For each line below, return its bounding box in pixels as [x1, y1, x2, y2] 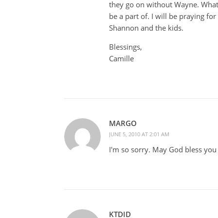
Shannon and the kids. [109, 22, 183, 33]
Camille [109, 53, 134, 63]
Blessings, [109, 41, 142, 52]
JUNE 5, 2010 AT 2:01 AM [109, 130, 169, 138]
